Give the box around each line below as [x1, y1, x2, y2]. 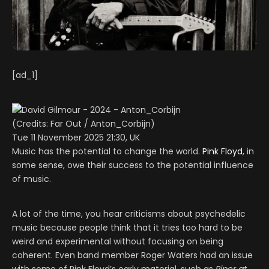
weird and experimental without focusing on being [12, 235, 223, 248]
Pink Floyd [202, 145, 243, 158]
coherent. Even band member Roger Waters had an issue [12, 249, 253, 262]
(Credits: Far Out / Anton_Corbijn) [12, 118, 155, 130]
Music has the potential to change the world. [12, 145, 202, 158]
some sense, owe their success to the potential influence [12, 159, 253, 172]
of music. [12, 173, 51, 186]
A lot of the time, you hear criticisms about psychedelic [12, 208, 246, 220]
